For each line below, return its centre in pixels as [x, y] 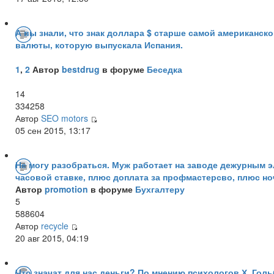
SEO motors [65, 118]
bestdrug [81, 69]
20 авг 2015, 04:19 [52, 238]
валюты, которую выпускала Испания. [99, 44]
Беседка [165, 69]
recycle [55, 225]
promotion [66, 189]
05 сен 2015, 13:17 [53, 130]
